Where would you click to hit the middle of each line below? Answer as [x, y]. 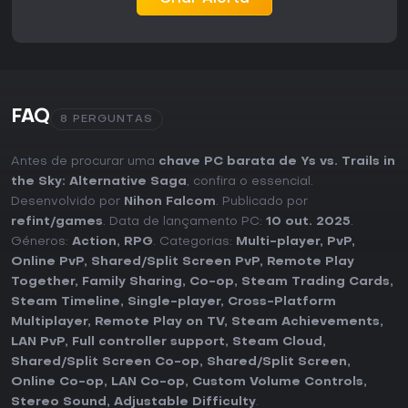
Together [43, 282]
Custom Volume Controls [278, 382]
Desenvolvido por [67, 202]
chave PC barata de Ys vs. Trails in [277, 162]
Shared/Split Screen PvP [175, 262]
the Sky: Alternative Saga [99, 182]
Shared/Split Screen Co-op [105, 362]
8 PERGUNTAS [107, 120]
